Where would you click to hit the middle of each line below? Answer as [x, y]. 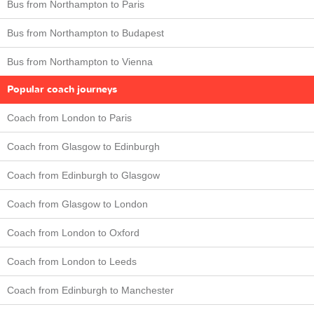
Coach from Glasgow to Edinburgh [83, 146]
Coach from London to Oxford [73, 233]
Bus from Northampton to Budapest [86, 33]
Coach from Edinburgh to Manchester [90, 290]
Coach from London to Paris [69, 118]
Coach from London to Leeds [72, 261]
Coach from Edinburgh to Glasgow [83, 175]
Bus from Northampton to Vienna [80, 62]
